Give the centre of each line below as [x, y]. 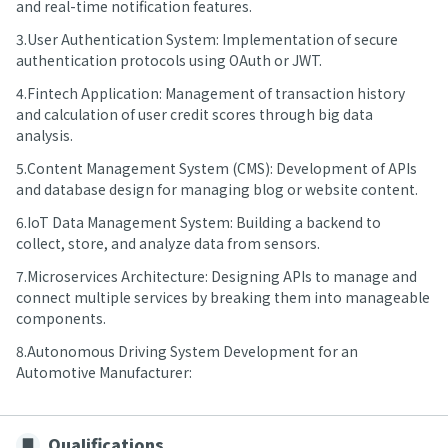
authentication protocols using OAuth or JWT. [169, 60]
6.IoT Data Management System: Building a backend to [198, 222]
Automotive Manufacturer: [104, 372]
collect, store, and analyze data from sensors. [168, 243]
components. [61, 318]
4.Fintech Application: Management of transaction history [210, 93]
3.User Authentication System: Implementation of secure [207, 39]
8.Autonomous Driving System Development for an [187, 351]
